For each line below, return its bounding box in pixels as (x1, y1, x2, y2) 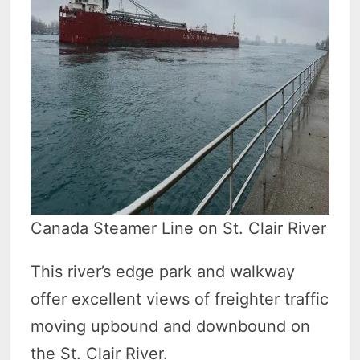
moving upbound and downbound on (31, 317, 311, 337)
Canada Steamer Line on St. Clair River (31, 219, 327, 239)
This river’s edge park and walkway (31, 262, 296, 282)
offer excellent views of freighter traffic (31, 289, 329, 309)
